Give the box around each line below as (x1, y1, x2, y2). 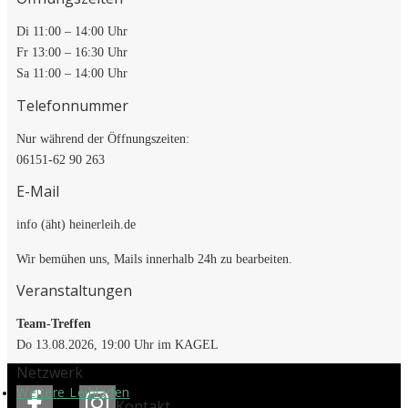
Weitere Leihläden (16, 382, 130, 401)
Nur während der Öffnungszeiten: (16, 131, 189, 146)
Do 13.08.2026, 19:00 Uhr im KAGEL (16, 338, 219, 352)
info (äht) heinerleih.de (16, 217, 136, 231)
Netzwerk (16, 362, 83, 382)
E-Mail (16, 180, 59, 201)
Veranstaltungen (16, 280, 132, 301)
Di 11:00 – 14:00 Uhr (16, 25, 127, 39)
